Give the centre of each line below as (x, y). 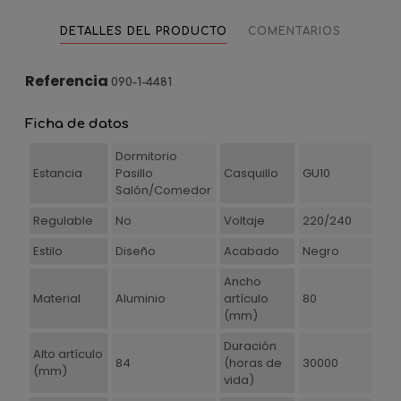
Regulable (63, 221)
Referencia (67, 81)
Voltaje (244, 221)
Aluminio (140, 299)
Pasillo (134, 173)
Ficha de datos (77, 124)
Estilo (47, 251)
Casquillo (251, 173)
